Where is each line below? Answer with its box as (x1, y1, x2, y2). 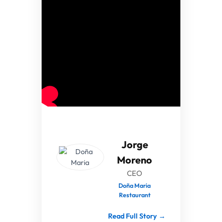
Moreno (117, 153, 153, 166)
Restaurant (118, 190, 151, 199)
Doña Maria (118, 181, 151, 189)
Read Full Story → (108, 211, 166, 221)
